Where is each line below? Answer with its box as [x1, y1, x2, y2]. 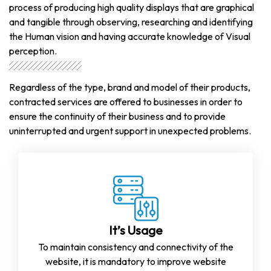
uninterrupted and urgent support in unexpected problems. [9, 124, 251, 137]
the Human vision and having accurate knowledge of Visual [9, 30, 250, 43]
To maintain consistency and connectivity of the [38, 240, 233, 253]
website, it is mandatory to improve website [45, 255, 226, 267]
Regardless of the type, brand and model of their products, [9, 80, 250, 93]
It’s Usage [108, 223, 163, 238]
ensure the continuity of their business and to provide [9, 109, 226, 122]
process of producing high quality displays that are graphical [9, 1, 254, 14]
